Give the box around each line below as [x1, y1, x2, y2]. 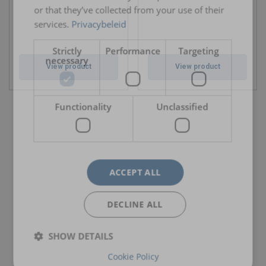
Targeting [178, 45, 219, 57]
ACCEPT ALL [109, 166, 161, 178]
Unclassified [156, 100, 208, 113]
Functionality [55, 100, 112, 113]
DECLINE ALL [107, 198, 163, 210]
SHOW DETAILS [48, 230, 113, 242]
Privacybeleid [71, 18, 126, 30]
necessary [45, 54, 88, 66]
